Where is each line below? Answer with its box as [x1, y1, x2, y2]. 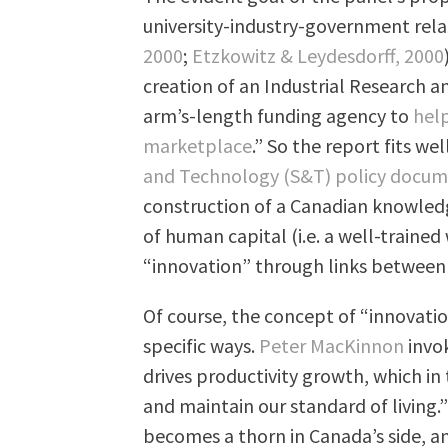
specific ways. [143, 332, 260, 358]
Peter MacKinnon [259, 332, 405, 358]
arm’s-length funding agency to [143, 102, 414, 128]
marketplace [143, 132, 253, 158]
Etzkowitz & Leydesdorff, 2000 [192, 42, 445, 68]
